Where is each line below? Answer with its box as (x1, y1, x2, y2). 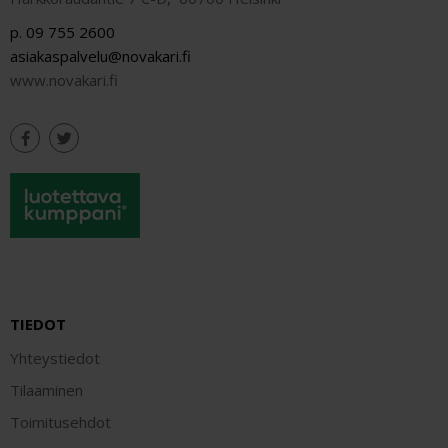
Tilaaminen (10, 380, 83, 401)
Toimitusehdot (10, 412, 111, 433)
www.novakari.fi (10, 70, 118, 91)
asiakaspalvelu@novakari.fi (10, 46, 191, 67)
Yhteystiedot (10, 348, 100, 369)
